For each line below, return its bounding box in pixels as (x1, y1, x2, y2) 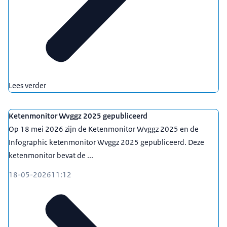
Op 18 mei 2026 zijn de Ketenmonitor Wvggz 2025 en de (9, 124, 199, 134)
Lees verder (9, 81, 46, 91)
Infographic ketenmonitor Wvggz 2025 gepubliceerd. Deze (9, 137, 204, 147)
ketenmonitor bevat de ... (9, 150, 93, 161)
